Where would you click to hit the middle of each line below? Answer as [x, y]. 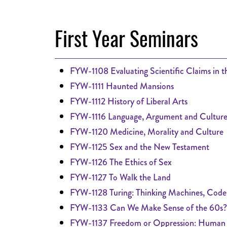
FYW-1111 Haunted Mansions [122, 86]
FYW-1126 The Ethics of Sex [121, 162]
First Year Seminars [126, 38]
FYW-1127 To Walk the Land [120, 177]
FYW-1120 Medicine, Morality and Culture [147, 132]
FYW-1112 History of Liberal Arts [129, 101]
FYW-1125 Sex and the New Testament [140, 147]
